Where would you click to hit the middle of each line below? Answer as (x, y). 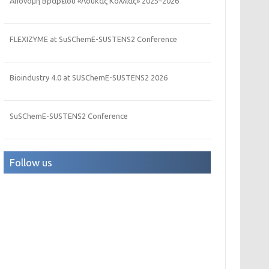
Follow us (31, 163)
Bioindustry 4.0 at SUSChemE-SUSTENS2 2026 (89, 78)
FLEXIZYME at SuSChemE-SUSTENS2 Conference (94, 39)
